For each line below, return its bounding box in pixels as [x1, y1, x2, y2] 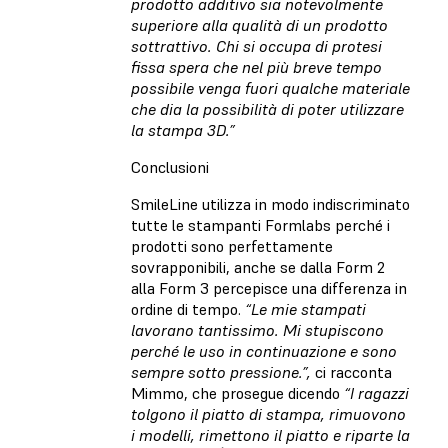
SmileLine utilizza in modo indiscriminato [131, 194, 410, 215]
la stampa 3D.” [131, 120, 235, 141]
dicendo [288, 383, 344, 404]
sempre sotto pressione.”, [131, 362, 315, 383]
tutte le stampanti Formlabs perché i [131, 215, 390, 236]
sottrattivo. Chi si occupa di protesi [131, 36, 382, 57]
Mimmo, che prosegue [131, 383, 284, 404]
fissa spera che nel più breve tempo [131, 57, 382, 78]
